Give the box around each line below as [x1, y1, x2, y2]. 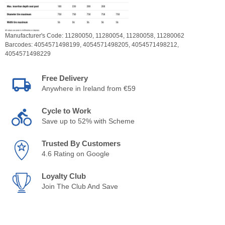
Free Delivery [42, 73, 88, 82]
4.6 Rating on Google [42, 149, 109, 158]
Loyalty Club [42, 171, 86, 180]
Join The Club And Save [42, 182, 118, 190]
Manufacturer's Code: [5, 32, 65, 39]
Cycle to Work [42, 106, 91, 115]
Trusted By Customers [42, 139, 121, 148]
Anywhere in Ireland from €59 [42, 84, 136, 92]
